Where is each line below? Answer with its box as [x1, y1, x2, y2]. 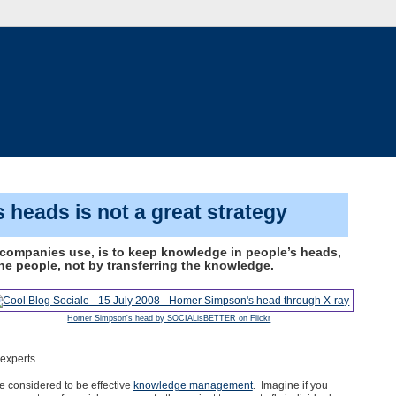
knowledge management [133, 379, 253, 392]
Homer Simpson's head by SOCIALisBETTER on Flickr [67, 314, 271, 324]
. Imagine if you [252, 379, 328, 392]
